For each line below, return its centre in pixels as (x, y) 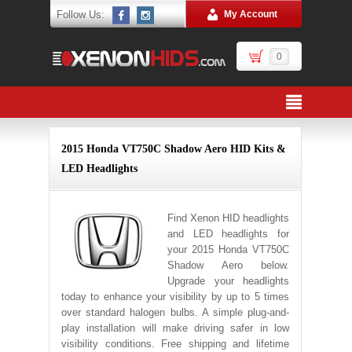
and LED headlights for (228, 234)
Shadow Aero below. (228, 265)
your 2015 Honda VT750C (228, 249)
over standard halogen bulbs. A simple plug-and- (175, 312)
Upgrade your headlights (228, 281)
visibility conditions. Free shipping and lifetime (175, 344)
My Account (251, 14)
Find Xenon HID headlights (228, 218)
